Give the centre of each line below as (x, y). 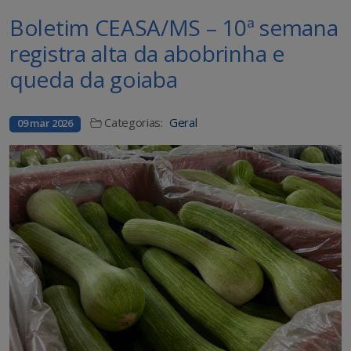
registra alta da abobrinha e (147, 54)
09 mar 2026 (45, 123)
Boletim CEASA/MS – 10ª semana (174, 28)
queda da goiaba (94, 80)
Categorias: (134, 123)
